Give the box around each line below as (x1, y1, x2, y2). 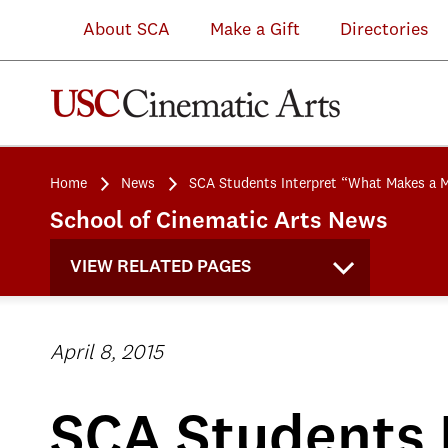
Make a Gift (210, 21, 300, 39)
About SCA (53, 21, 170, 39)
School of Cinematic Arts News (50, 210, 388, 234)
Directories (340, 21, 428, 39)
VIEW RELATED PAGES (70, 258, 251, 276)
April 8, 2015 (50, 343, 163, 364)
